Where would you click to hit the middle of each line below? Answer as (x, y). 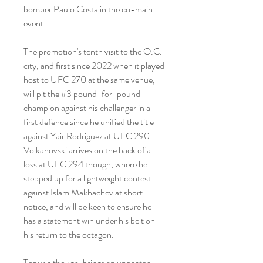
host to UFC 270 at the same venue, (89, 80)
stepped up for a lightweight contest (87, 178)
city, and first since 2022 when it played (94, 65)
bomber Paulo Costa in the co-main (88, 9)
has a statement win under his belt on (89, 220)
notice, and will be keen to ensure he (87, 206)
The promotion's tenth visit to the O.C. (93, 51)
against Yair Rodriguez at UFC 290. (88, 136)
